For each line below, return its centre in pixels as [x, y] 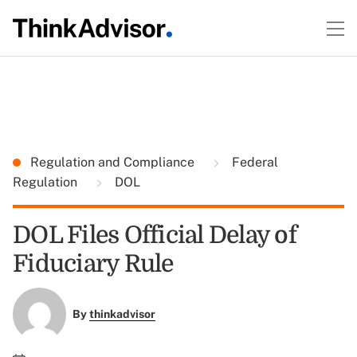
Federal [253, 162]
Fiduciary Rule [93, 264]
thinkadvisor [122, 314]
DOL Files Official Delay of [155, 235]
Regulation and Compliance [114, 162]
